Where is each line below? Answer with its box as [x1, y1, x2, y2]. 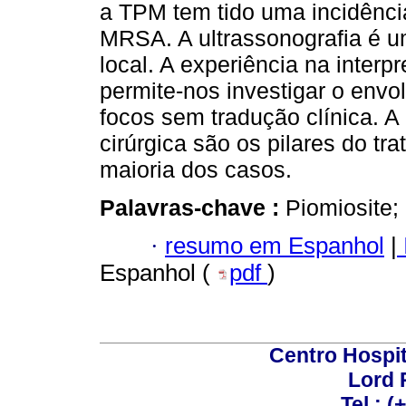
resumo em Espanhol [165, 232, 384, 258]
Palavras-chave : [100, 194, 285, 220]
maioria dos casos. [100, 156, 292, 182]
